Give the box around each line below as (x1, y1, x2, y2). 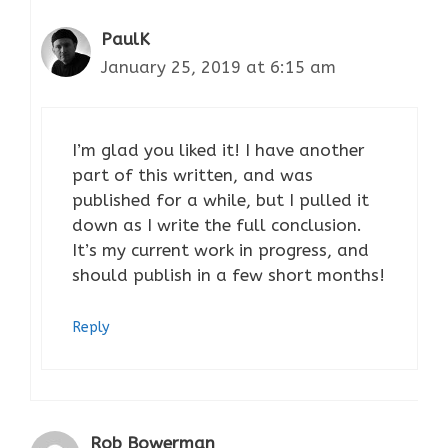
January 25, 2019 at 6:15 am (101, 56, 336, 77)
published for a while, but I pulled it (72, 190, 369, 210)
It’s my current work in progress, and (72, 240, 369, 260)
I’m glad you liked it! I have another (72, 140, 365, 160)
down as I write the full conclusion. (72, 215, 362, 235)
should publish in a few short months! (72, 265, 385, 285)
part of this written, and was (72, 165, 313, 185)
